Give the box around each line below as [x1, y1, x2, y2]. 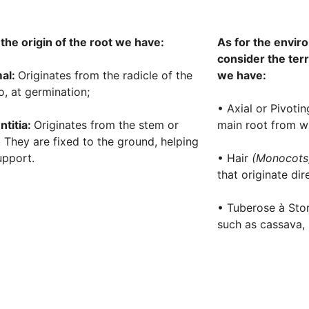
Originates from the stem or [33, 118, 179, 132]
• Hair [217, 151, 252, 166]
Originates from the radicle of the [17, 68, 192, 83]
